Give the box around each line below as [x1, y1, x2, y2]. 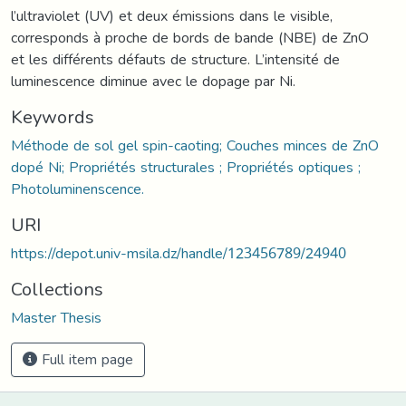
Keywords [11, 99, 94, 134]
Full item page [37, 344, 133, 373]
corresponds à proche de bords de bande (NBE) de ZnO [11, 23, 369, 52]
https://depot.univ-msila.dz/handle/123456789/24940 [11, 238, 346, 267]
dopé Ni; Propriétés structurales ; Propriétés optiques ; [11, 152, 361, 181]
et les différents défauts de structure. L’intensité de [11, 44, 340, 73]
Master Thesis [11, 303, 101, 332]
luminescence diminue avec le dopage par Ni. [11, 66, 295, 95]
